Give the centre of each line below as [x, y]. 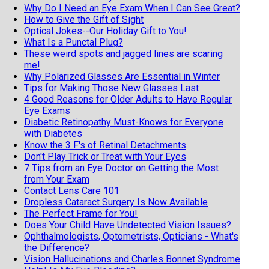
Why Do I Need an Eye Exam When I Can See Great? [132, 8]
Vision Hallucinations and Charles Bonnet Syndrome [132, 259]
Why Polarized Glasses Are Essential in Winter [122, 76]
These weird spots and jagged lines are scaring [123, 53]
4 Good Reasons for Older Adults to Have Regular [128, 99]
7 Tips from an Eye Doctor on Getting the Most [121, 168]
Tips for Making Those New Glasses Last [111, 88]
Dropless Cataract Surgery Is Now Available [116, 202]
